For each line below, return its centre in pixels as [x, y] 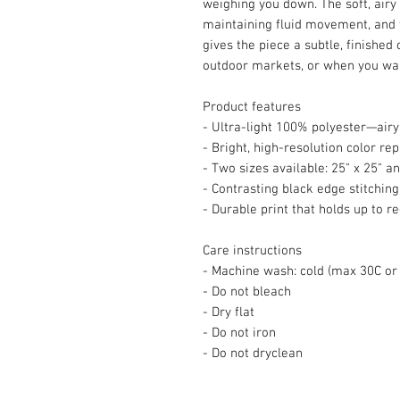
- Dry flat [229, 312]
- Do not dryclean [253, 354]
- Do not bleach [247, 292]
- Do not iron [239, 333]
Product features [252, 107]
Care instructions [252, 251]
